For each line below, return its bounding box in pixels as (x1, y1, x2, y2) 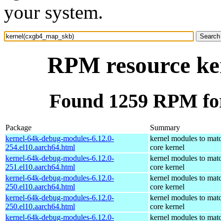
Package (5, 123, 32, 132)
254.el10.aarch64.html (5, 143, 75, 151)
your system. (4, 1, 103, 23)
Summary (150, 123, 180, 132)
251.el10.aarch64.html (5, 162, 75, 171)
